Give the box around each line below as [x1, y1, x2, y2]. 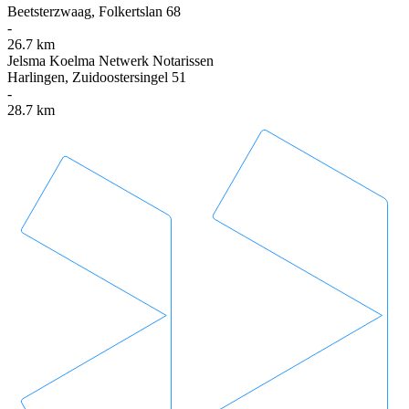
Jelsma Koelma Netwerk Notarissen [7, 53, 214, 69]
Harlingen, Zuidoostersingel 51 [7, 69, 186, 86]
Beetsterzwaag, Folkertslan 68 [7, 4, 181, 20]
